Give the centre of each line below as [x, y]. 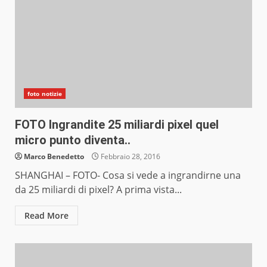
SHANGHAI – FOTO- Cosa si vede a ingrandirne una [128, 176]
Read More [46, 216]
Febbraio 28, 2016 [130, 157]
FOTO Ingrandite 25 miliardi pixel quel [117, 125]
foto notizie [45, 94]
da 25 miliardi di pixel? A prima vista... [98, 190]
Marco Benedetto [54, 157]
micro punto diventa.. [73, 140]
